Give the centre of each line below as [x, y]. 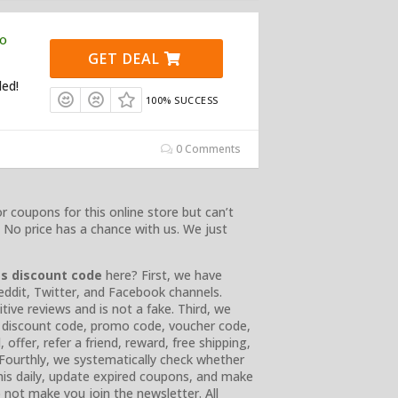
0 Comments [207, 149]
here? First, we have [162, 275]
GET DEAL [127, 59]
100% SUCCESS [182, 100]
